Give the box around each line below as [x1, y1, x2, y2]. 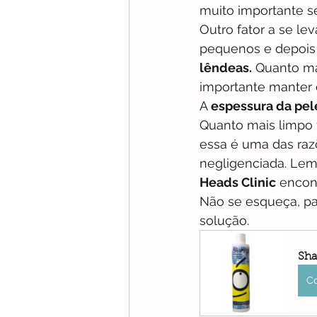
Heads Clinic [200, 174, 276, 190]
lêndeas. [200, 59, 252, 75]
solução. [200, 212, 249, 228]
